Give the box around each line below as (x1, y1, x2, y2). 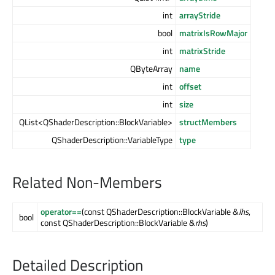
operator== (41, 205, 82, 219)
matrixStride (179, 44, 225, 58)
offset (179, 80, 201, 93)
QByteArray (130, 62, 172, 76)
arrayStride (179, 9, 220, 22)
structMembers (179, 115, 237, 129)
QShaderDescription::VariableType (52, 133, 172, 147)
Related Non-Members (12, 171, 162, 195)
